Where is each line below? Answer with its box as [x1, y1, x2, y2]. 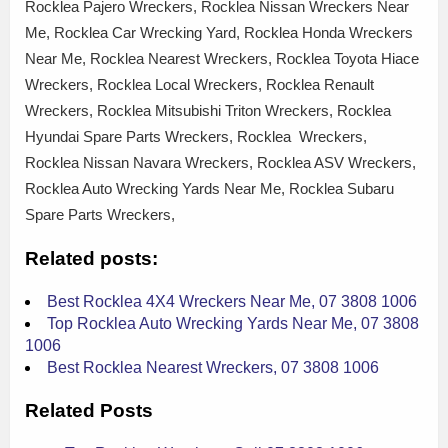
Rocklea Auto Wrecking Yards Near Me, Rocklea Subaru [25, 179, 394, 197]
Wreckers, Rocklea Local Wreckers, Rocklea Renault [25, 75, 374, 93]
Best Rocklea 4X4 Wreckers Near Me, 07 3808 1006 [47, 293, 417, 311]
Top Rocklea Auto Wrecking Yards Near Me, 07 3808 [47, 315, 419, 333]
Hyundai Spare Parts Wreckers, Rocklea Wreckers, [25, 127, 367, 145]
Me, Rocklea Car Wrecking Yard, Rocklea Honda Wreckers [25, 23, 413, 41]
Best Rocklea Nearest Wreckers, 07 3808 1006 [47, 359, 379, 377]
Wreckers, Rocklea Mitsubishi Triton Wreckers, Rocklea [25, 101, 391, 119]
